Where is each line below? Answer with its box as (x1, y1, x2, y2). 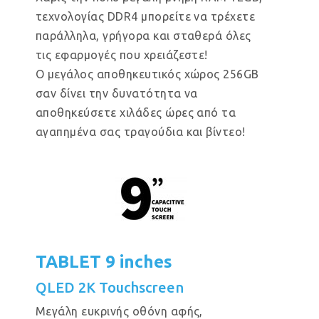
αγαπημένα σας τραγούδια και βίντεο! (36, 125, 246, 138)
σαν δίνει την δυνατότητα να (36, 87, 198, 100)
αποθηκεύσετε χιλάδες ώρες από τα (36, 106, 236, 119)
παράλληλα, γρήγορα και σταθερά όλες (36, 29, 251, 42)
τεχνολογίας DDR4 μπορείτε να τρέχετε (36, 10, 256, 23)
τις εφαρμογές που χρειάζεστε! (36, 48, 208, 61)
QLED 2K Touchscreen (36, 279, 184, 296)
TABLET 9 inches (36, 252, 172, 271)
